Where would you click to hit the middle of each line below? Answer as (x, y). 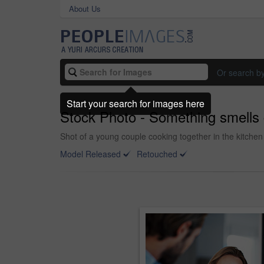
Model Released (90, 154)
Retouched (157, 154)
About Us (85, 9)
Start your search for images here (136, 103)
